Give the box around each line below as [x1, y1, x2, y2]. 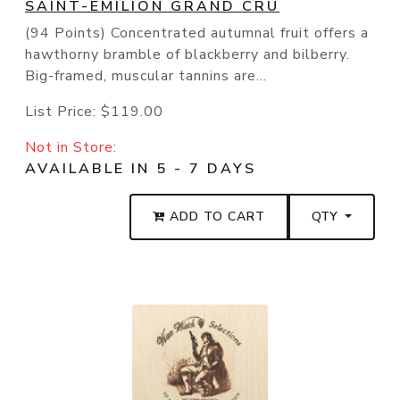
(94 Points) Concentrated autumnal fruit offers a [25, 23, 369, 44]
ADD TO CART [165, 208, 266, 226]
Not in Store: [25, 137, 117, 158]
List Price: [25, 102, 101, 122]
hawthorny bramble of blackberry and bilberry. [25, 45, 350, 65]
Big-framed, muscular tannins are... [25, 66, 267, 87]
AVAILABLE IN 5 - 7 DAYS [25, 159, 256, 179]
